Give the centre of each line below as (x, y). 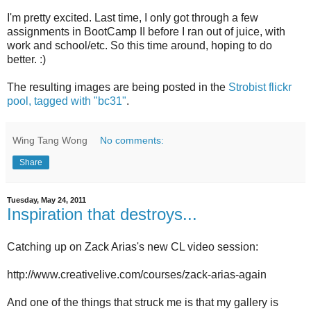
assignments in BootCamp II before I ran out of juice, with (146, 31)
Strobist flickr (260, 87)
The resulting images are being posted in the (118, 87)
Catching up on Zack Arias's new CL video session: (133, 247)
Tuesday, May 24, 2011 (47, 200)
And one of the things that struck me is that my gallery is (143, 303)
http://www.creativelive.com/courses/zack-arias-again (137, 275)
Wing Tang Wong (50, 140)
